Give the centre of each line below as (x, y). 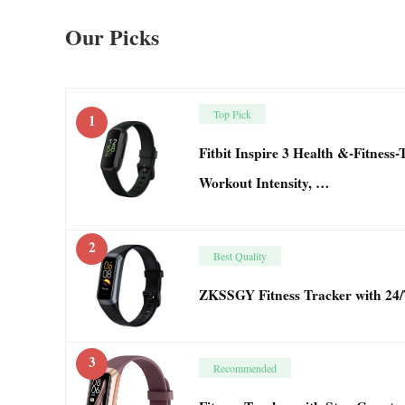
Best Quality (240, 256)
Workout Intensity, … (264, 183)
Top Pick (232, 114)
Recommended (245, 368)
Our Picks (112, 37)
